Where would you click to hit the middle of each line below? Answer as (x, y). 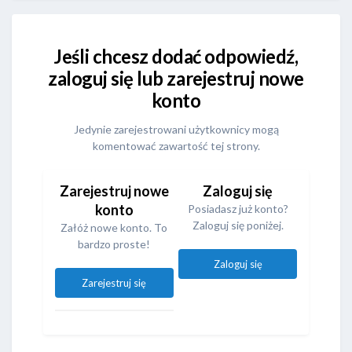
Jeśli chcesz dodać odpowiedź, (176, 57)
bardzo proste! (114, 244)
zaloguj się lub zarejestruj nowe (176, 79)
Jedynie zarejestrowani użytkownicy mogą (176, 130)
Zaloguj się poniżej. (238, 225)
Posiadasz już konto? (238, 209)
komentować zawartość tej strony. (176, 146)
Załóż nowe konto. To (114, 228)
